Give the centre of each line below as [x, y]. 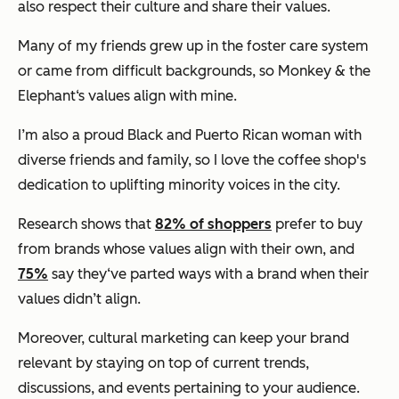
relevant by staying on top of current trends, [163, 363]
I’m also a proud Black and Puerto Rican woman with [190, 135]
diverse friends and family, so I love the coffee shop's [192, 160]
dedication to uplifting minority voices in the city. [179, 185]
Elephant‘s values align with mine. [127, 96]
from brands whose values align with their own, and [186, 249]
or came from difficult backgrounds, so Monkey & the [194, 71]
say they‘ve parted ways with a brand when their [208, 274]
